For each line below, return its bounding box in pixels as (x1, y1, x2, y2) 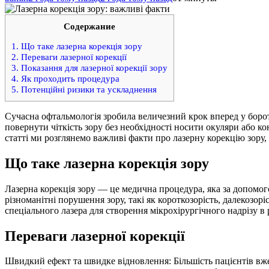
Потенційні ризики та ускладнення (19, 84, 157, 94)
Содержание (64, 20, 115, 31)
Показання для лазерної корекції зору (19, 62, 168, 73)
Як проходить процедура (19, 73, 119, 83)
